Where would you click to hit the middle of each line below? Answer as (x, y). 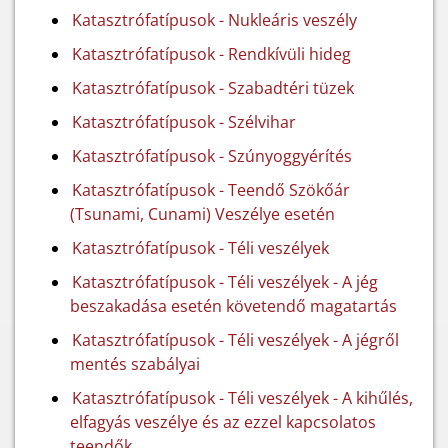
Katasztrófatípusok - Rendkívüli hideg (211, 54)
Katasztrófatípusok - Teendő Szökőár (211, 190)
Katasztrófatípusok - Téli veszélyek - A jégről (235, 340)
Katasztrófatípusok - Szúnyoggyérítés (212, 156)
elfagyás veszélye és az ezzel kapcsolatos (223, 422)
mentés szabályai (135, 364)
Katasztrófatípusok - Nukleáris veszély (214, 20)
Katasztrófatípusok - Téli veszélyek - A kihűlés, (242, 398)
